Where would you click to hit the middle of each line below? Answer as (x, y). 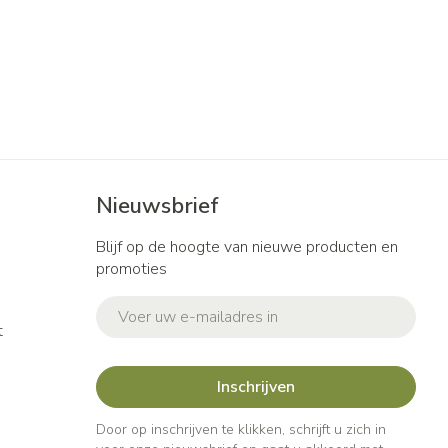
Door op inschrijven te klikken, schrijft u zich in (241, 429)
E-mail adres (142, 305)
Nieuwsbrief (157, 206)
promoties (131, 269)
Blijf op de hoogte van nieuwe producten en (247, 247)
